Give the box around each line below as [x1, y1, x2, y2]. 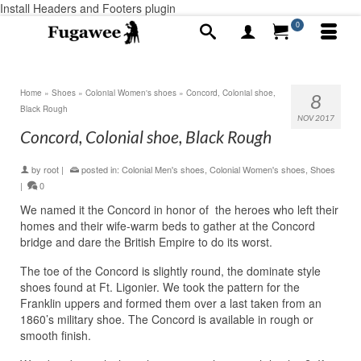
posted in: [79, 163, 122, 176]
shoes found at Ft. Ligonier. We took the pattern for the [20, 279, 300, 295]
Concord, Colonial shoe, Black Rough [20, 127, 272, 147]
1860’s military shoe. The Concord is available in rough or [20, 311, 313, 327]
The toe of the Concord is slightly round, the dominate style [20, 263, 321, 279]
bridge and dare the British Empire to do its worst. [20, 234, 272, 250]
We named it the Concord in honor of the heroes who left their [20, 201, 338, 218]
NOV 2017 [297, 113, 334, 122]
